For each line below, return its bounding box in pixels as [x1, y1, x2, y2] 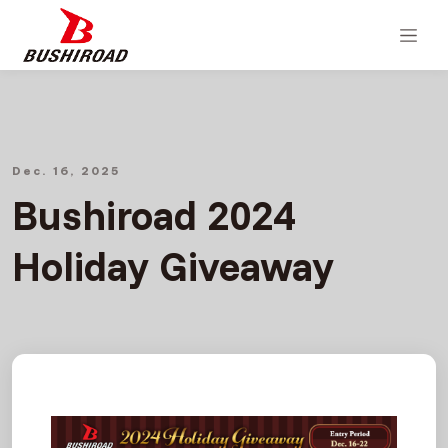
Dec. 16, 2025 [11, 163, 120, 178]
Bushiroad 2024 [11, 189, 295, 241]
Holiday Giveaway [11, 240, 334, 292]
